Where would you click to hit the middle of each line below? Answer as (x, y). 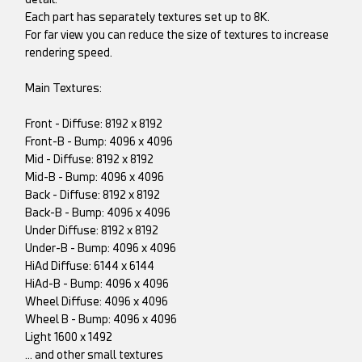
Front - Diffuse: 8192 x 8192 (94, 124)
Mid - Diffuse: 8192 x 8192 (90, 160)
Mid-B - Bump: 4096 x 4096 (95, 177)
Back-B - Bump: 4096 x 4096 (98, 213)
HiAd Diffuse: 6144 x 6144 (90, 266)
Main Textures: (64, 88)
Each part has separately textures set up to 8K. (148, 17)
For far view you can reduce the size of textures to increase (177, 35)
